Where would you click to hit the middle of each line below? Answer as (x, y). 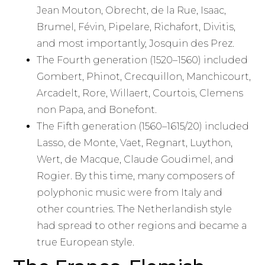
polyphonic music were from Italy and (130, 193)
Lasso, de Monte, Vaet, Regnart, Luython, (135, 143)
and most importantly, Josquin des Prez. (136, 44)
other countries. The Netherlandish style (135, 209)
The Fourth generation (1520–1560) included (143, 60)
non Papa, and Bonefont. (97, 110)
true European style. (86, 243)
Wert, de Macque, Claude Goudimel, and (135, 160)
